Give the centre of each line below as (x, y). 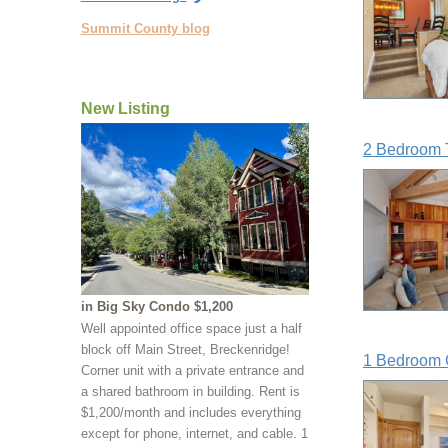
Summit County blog (145, 29)
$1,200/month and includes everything (190, 412)
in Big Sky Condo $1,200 (156, 306)
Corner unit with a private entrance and (192, 370)
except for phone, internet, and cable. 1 (194, 433)
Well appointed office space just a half (191, 328)
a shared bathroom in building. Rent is (190, 391)
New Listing (125, 108)
